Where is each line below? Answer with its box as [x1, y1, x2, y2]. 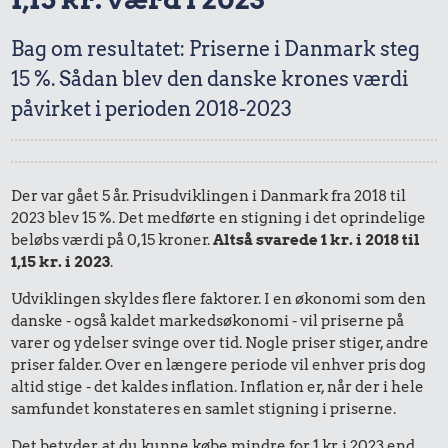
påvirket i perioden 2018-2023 [11, 96, 293, 121]
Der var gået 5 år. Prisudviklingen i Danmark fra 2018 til [11, 186, 407, 205]
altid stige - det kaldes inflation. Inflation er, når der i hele [11, 377, 425, 396]
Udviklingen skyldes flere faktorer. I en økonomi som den [11, 289, 427, 308]
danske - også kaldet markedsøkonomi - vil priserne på [11, 311, 405, 330]
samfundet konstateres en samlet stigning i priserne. [11, 399, 397, 418]
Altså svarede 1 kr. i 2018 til [213, 230, 421, 249]
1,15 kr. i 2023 [11, 252, 111, 271]
